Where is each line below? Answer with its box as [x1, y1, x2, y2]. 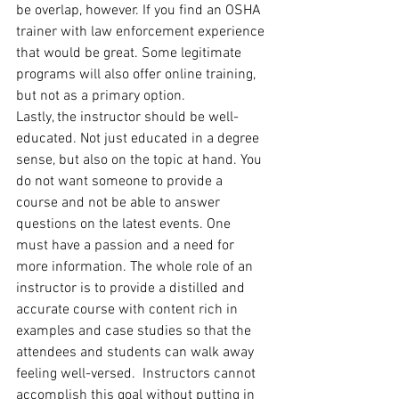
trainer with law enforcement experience [16, 23, 268, 42]
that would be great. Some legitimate [16, 45, 245, 63]
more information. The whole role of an [16, 258, 256, 277]
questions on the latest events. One [16, 216, 234, 234]
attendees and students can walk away [16, 344, 257, 362]
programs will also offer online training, [16, 66, 259, 85]
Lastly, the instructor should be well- [16, 109, 239, 127]
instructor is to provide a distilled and [16, 280, 248, 298]
